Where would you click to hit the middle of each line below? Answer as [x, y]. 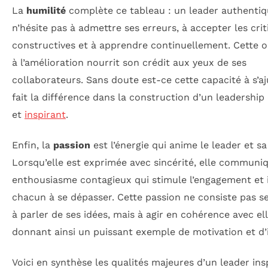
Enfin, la [33, 145]
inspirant [45, 114]
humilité [46, 10]
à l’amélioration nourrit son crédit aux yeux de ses [129, 62]
